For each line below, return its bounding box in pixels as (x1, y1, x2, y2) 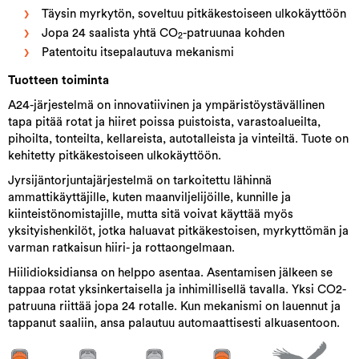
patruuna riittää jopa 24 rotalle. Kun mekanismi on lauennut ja (8, 300, 341, 313)
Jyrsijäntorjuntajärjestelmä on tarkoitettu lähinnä (8, 174, 272, 187)
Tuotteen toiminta (8, 74, 109, 87)
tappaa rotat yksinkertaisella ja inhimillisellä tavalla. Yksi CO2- (8, 283, 346, 296)
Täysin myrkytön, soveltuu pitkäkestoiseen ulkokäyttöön (42, 7, 346, 20)
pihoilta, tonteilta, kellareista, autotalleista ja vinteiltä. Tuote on (8, 132, 349, 145)
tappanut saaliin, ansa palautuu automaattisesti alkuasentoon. (8, 317, 340, 329)
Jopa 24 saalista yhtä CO (42, 26, 178, 39)
